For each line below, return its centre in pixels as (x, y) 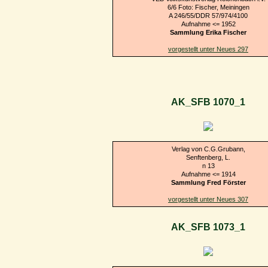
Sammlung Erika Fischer (208, 32)
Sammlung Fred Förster (208, 182)
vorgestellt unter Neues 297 (208, 49)
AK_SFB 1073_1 (208, 227)
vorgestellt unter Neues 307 (208, 199)
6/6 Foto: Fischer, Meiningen (208, 7)
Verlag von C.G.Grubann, (208, 149)
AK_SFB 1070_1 (208, 102)
